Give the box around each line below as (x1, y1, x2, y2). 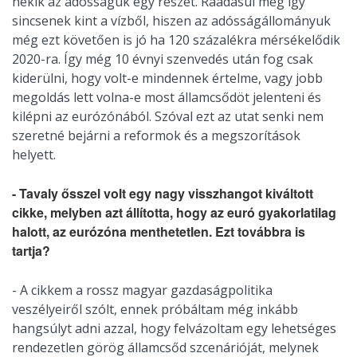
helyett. (12, 146, 56, 164)
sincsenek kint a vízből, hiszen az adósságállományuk (12, 12, 331, 30)
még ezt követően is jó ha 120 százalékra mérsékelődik (12, 31, 340, 49)
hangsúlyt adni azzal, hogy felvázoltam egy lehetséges (12, 320, 336, 338)
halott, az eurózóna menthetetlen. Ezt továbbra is (12, 222, 305, 241)
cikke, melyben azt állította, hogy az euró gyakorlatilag (12, 203, 336, 222)
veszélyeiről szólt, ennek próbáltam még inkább (12, 300, 298, 319)
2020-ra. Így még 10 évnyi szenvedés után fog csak (12, 50, 313, 69)
